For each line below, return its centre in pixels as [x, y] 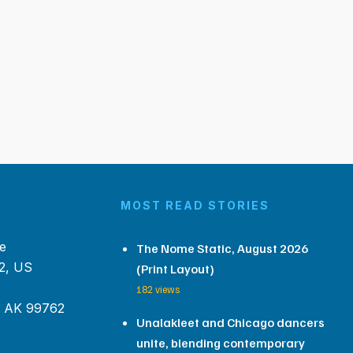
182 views [158, 289]
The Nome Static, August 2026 [222, 248]
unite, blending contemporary [220, 343]
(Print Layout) [175, 269]
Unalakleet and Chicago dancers [230, 322]
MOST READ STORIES [195, 205]
